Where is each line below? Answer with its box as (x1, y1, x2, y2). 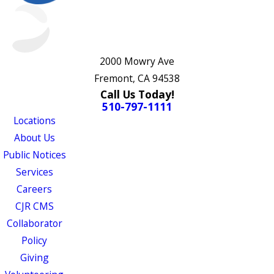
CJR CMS (15, 199, 54, 213)
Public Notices (2, 148, 66, 162)
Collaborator (6, 217, 62, 231)
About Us (13, 131, 55, 145)
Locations (13, 114, 56, 128)
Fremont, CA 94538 (94, 72, 180, 86)
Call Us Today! (100, 87, 174, 102)
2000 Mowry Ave (100, 54, 174, 68)
